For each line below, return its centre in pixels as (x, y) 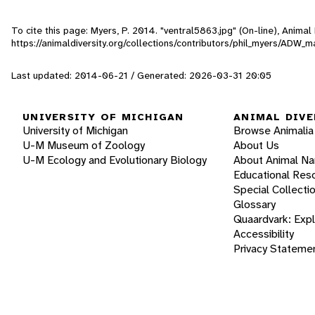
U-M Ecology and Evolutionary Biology (115, 160)
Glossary (255, 205)
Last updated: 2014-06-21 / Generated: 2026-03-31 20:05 (141, 75)
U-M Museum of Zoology (84, 146)
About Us (256, 146)
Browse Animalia (274, 131)
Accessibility (264, 234)
